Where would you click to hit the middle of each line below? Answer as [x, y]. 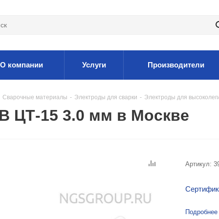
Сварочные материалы [35, 97]
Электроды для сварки [106, 97]
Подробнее [201, 212]
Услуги [94, 65]
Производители [176, 65]
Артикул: [198, 164]
